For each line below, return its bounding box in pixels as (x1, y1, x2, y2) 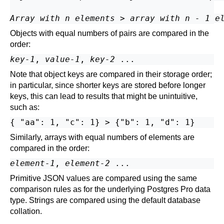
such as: (10, 103, 39, 111)
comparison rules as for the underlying (10, 185, 147, 193)
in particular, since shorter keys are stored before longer (10, 81, 205, 89)
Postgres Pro (147, 185, 193, 193)
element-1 (10, 158, 55, 168)
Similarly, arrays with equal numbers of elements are (10, 133, 194, 141)
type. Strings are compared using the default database (10, 196, 200, 204)
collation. (10, 207, 42, 215)
